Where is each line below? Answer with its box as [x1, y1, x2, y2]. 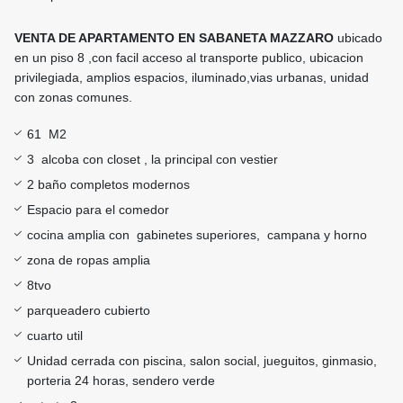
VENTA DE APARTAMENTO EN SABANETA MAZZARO [14, 31, 337, 46]
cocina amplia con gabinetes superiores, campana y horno [27, 228, 367, 243]
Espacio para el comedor [27, 202, 169, 218]
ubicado [337, 31, 382, 46]
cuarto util [27, 328, 83, 344]
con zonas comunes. [14, 90, 132, 105]
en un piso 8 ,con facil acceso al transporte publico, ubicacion [14, 50, 363, 66]
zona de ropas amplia [27, 253, 154, 268]
